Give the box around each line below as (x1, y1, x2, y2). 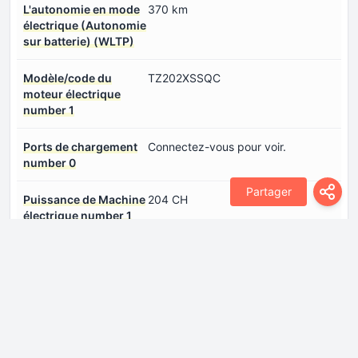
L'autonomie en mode (23, 2, 140, 16)
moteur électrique (23, 86, 121, 101)
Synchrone (148, 281, 204, 296)
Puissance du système (23, 245, 145, 259)
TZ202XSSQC (148, 70, 221, 85)
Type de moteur (23, 281, 108, 296)
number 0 (23, 155, 76, 169)
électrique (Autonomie (23, 18, 146, 32)
